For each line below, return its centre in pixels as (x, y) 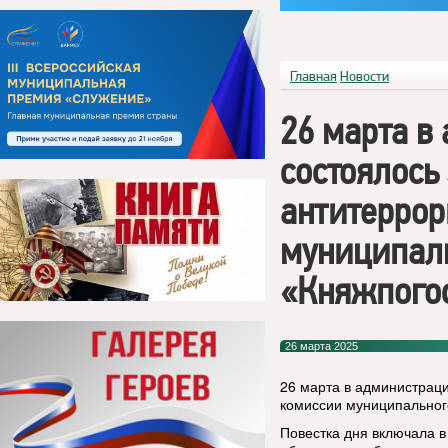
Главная (313, 76)
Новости (364, 76)
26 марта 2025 (321, 346)
